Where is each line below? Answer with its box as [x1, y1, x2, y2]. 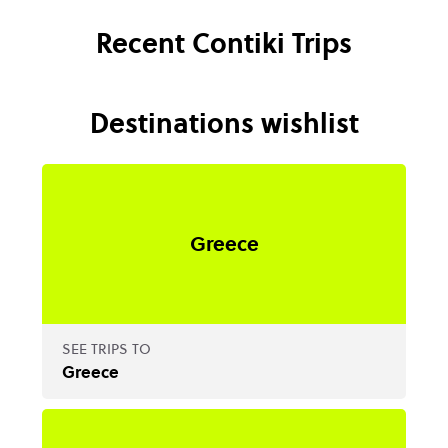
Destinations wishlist [89, 105, 359, 142]
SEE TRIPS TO [62, 339, 151, 359]
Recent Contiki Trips [96, 25, 352, 62]
